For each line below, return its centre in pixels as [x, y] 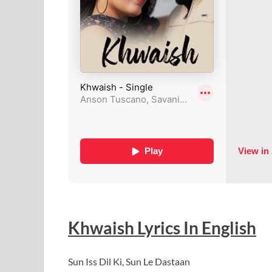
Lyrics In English [195, 227]
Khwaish [101, 227]
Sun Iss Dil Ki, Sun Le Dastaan [129, 261]
